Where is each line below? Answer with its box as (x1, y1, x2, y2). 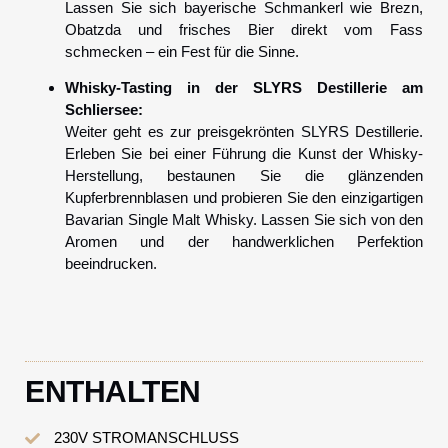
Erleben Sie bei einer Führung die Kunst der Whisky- (65, 144, 423, 162)
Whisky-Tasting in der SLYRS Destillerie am (65, 78, 423, 96)
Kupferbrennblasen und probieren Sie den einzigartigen (65, 188, 423, 206)
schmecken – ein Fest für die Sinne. (65, 42, 299, 60)
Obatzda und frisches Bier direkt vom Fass (65, 20, 423, 38)
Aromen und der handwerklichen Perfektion (65, 232, 423, 250)
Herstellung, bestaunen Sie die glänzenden (65, 166, 423, 184)
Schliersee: (65, 100, 143, 118)
